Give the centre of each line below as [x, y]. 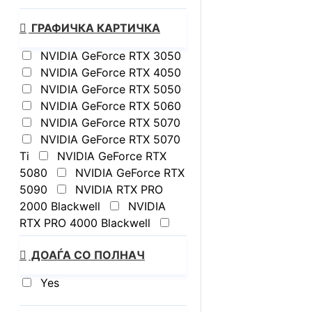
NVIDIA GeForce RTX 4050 [111, 72]
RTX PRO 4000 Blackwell [85, 223]
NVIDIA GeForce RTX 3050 [111, 56]
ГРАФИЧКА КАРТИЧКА [94, 28]
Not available [58, 240]
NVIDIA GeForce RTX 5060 [111, 106]
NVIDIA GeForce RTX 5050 [111, 89]
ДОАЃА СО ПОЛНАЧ [87, 255]
